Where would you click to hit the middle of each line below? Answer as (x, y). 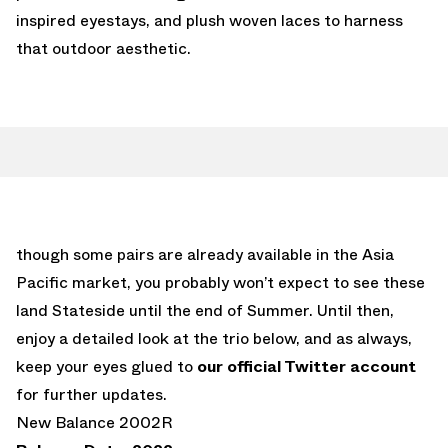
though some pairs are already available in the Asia (205, 254)
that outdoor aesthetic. (103, 48)
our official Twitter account (306, 366)
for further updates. (91, 394)
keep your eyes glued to (106, 366)
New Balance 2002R (94, 422)
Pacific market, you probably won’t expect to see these (220, 282)
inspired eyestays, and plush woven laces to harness (209, 20)
